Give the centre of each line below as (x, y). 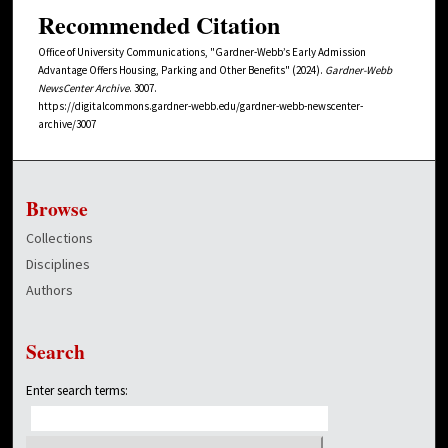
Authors (50, 289)
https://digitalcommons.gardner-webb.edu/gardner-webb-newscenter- (200, 105)
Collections (60, 237)
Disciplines (58, 263)
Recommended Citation (159, 24)
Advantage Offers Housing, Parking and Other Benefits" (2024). (181, 69)
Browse (57, 208)
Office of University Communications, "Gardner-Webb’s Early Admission (202, 51)
